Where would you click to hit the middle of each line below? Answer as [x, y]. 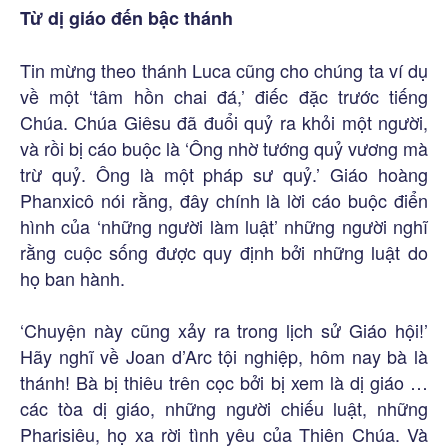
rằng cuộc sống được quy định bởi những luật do [224, 251]
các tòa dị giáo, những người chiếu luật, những [224, 407]
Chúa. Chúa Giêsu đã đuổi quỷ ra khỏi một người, [224, 121]
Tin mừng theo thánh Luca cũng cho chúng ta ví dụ [224, 69]
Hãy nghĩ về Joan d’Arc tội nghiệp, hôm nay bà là [224, 355]
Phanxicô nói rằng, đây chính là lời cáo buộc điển [224, 199]
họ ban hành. [72, 277]
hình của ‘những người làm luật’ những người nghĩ [224, 225]
